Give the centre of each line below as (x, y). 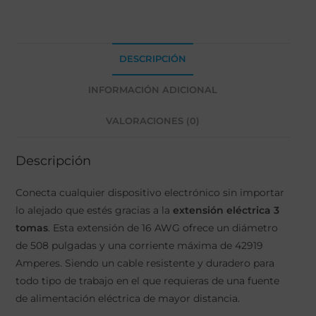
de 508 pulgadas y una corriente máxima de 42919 (139, 245)
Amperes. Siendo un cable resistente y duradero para (145, 263)
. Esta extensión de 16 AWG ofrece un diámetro (163, 227)
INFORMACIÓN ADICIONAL (153, 90)
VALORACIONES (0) (153, 121)
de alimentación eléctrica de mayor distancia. (127, 298)
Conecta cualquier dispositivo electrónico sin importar (150, 192)
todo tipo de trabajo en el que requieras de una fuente (147, 280)
